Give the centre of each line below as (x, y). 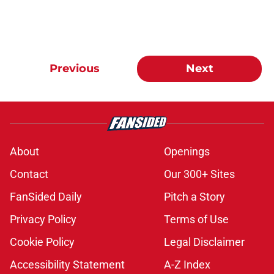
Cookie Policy (42, 242)
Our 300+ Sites (199, 174)
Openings (187, 152)
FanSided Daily (46, 197)
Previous (75, 69)
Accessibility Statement (67, 265)
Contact (29, 174)
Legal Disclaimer (204, 242)
